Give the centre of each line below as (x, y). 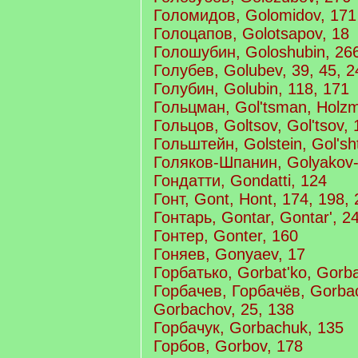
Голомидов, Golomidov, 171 (255, 15)
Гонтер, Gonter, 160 (226, 236)
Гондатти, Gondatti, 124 (240, 181)
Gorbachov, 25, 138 (224, 309)
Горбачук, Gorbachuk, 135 (249, 328)
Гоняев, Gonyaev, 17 (229, 254)
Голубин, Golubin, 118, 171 (251, 89)
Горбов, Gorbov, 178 (228, 346)
